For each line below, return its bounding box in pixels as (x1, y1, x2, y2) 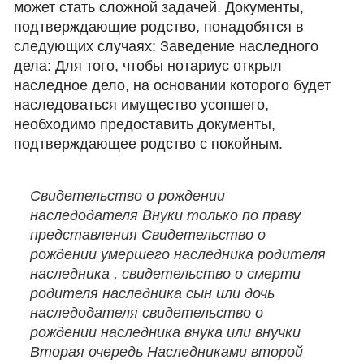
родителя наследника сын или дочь (30, 285, 275, 301)
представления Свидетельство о (30, 227, 266, 243)
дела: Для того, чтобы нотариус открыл (14, 58, 283, 74)
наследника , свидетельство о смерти (30, 266, 301, 282)
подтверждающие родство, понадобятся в (14, 19, 305, 35)
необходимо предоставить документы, (14, 116, 276, 132)
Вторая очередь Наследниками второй (30, 344, 304, 360)
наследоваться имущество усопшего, (14, 97, 270, 113)
